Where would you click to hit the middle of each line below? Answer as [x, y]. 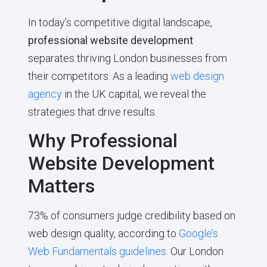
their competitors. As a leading [99, 76]
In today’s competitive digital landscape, [120, 22]
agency [45, 94]
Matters [61, 186]
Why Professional [103, 141]
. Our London [195, 252]
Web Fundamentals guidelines [97, 252]
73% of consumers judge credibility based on [131, 216]
